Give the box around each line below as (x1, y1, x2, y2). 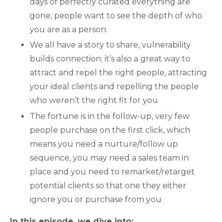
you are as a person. (30, 25, 108, 35)
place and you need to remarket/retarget (30, 166, 195, 176)
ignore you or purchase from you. (30, 194, 163, 204)
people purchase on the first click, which (30, 125, 190, 135)
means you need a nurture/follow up (30, 139, 178, 149)
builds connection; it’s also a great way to (30, 54, 190, 64)
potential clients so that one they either (30, 180, 186, 190)
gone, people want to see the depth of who (30, 11, 202, 21)
